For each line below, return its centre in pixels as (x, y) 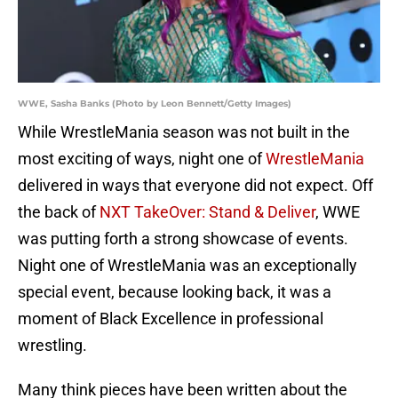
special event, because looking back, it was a (175, 292)
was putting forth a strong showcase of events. (183, 239)
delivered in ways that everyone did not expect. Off (195, 186)
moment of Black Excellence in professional (171, 319)
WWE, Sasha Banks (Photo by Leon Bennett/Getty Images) (155, 104)
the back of (59, 212)
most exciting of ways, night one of (142, 159)
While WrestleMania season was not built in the (184, 132)
